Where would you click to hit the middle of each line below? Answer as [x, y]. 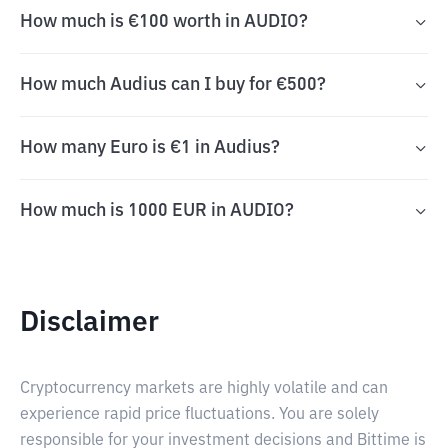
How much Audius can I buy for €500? [173, 85]
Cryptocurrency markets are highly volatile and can [204, 389]
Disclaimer [89, 323]
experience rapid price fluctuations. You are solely [199, 415]
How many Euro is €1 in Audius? [150, 148]
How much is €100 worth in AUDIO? [164, 22]
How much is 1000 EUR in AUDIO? [157, 211]
